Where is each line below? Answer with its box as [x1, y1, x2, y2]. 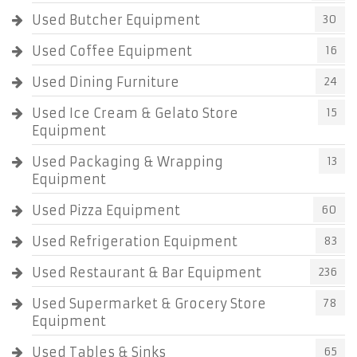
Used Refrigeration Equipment [32, 233, 237, 249]
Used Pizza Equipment [32, 202, 180, 218]
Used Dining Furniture [32, 74, 179, 90]
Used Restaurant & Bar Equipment [32, 265, 261, 280]
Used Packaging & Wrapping [32, 154, 223, 170]
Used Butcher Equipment [32, 12, 200, 28]
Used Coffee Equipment [32, 43, 192, 59]
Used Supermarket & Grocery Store [32, 296, 266, 312]
